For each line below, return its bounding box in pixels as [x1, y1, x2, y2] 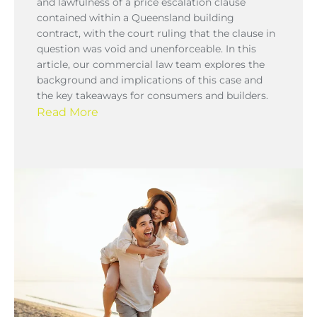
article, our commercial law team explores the [37, 57, 265, 71]
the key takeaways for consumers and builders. [37, 88, 268, 102]
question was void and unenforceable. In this [37, 42, 256, 55]
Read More [37, 105, 98, 119]
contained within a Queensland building [37, 11, 234, 24]
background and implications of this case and [37, 73, 263, 86]
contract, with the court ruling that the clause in [37, 26, 275, 40]
